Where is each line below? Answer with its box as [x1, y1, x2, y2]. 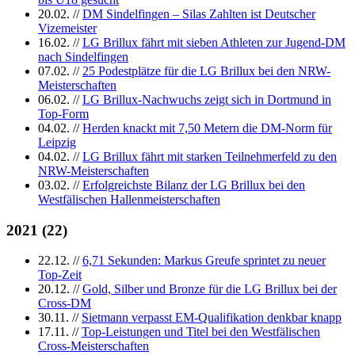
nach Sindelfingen [38, 49, 128, 63]
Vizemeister [38, 21, 97, 35]
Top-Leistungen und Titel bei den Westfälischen [82, 325, 320, 339]
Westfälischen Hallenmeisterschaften [38, 192, 220, 206]
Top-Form [38, 106, 89, 120]
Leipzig [38, 135, 76, 149]
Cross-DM [38, 296, 91, 311]
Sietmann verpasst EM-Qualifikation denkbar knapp [82, 311, 342, 325]
